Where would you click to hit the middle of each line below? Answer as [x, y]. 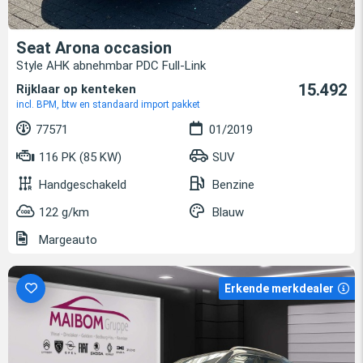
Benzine [233, 185]
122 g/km [64, 213]
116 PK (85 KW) [79, 158]
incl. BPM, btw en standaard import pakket [108, 105]
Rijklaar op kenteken [76, 90]
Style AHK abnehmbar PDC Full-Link [111, 66]
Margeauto [66, 240]
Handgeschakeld [83, 185]
